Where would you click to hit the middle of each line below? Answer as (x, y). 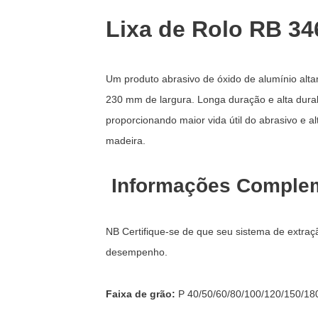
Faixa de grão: (141, 294)
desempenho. (137, 252)
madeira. (126, 141)
